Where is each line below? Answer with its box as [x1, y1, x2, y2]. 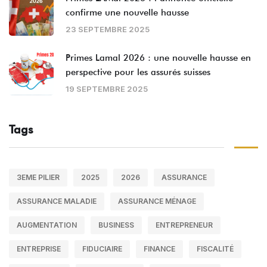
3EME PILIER [17, 173, 60, 182]
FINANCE [144, 244, 175, 254]
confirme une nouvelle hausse [66, 7, 189, 18]
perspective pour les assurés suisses [66, 67, 210, 78]
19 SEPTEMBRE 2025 [66, 84, 148, 94]
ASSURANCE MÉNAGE [118, 197, 196, 206]
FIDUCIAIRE [82, 244, 122, 254]
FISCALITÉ [197, 244, 234, 254]
